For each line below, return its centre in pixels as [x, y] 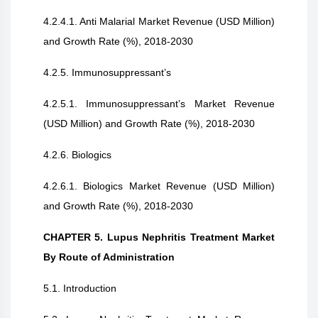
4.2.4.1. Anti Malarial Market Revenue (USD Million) [159, 21]
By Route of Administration [109, 257]
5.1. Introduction [80, 288]
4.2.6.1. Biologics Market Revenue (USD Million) [159, 186]
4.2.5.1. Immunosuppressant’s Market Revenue [159, 104]
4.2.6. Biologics [77, 155]
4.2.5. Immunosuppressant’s [107, 72]
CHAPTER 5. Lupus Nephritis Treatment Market [159, 237]
